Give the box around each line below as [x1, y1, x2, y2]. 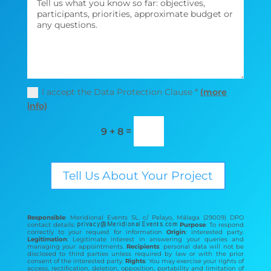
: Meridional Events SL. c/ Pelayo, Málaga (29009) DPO [65, 214, 244, 222]
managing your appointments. [27, 243, 127, 251]
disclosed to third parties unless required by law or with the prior [27, 250, 244, 258]
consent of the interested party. [27, 257, 126, 266]
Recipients [126, 243, 160, 251]
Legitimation [27, 235, 67, 244]
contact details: [27, 221, 77, 229]
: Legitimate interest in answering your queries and [67, 235, 244, 244]
